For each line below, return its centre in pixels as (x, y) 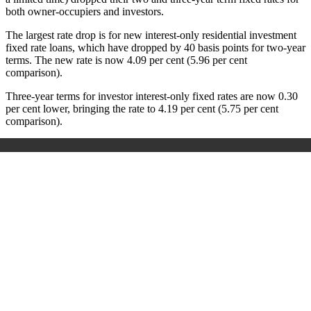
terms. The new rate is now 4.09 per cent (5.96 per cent (126, 60)
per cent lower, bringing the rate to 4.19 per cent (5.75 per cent (142, 109)
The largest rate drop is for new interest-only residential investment (151, 35)
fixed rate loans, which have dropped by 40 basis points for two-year (155, 48)
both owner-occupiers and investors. (85, 12)
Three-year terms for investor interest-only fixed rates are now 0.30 (152, 96)
